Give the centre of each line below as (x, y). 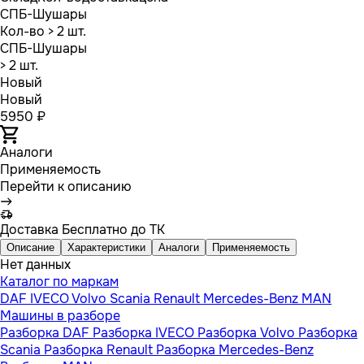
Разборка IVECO (145, 332)
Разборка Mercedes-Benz (235, 349)
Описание (30, 247)
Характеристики (106, 247)
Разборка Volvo (248, 332)
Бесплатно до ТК (112, 229)
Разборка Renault (100, 349)
